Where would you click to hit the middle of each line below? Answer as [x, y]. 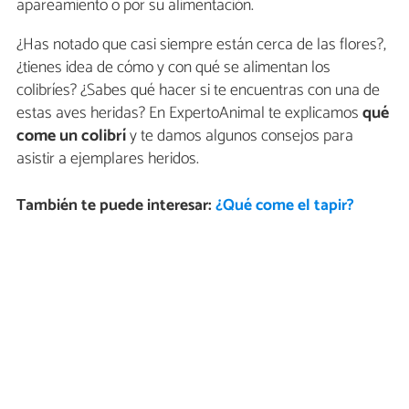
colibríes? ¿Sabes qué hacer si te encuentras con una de [198, 90]
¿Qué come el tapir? [284, 205]
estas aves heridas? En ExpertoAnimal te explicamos [189, 113]
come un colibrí [71, 136]
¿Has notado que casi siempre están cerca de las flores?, [201, 44]
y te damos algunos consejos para [240, 136]
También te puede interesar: [115, 205]
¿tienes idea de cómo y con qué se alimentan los [173, 67]
